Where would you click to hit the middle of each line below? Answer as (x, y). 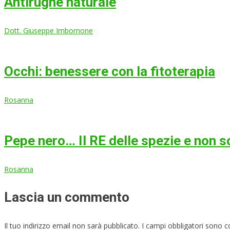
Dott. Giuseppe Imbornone (49, 30)
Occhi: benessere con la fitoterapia (110, 71)
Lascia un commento (67, 197)
